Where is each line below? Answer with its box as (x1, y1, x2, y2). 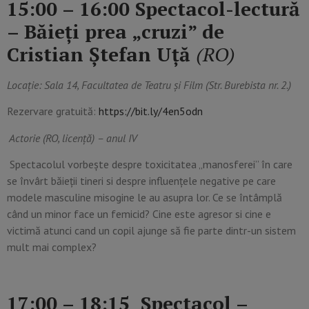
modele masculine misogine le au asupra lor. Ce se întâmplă (7, 190, 282, 204)
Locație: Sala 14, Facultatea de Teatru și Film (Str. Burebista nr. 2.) (7, 77, 291, 92)
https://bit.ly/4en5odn (99, 104, 203, 119)
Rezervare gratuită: (7, 104, 99, 119)
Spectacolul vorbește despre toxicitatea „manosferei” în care (10, 157, 292, 171)
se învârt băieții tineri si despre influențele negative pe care (7, 174, 276, 188)
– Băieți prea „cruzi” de (7, 18, 224, 44)
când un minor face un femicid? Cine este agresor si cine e (7, 207, 271, 221)
